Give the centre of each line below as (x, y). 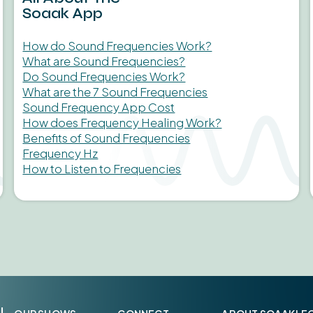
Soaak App (63, 13)
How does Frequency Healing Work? (122, 122)
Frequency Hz (60, 153)
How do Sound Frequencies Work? (117, 45)
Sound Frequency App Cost (99, 107)
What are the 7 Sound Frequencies (115, 92)
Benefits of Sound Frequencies (107, 138)
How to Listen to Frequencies (102, 168)
